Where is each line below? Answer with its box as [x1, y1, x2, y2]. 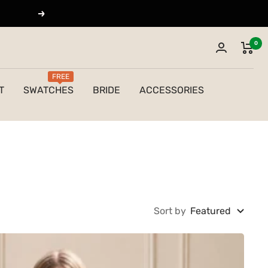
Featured [190, 205, 231, 217]
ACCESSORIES [139, 84, 204, 96]
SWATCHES [23, 84, 74, 96]
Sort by [154, 205, 186, 217]
